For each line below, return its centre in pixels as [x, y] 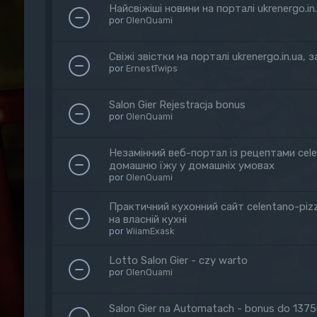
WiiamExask [150, 231]
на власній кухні [148, 219]
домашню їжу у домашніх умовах [191, 166]
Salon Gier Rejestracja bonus [177, 105]
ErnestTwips [151, 68]
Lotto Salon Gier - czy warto [178, 260]
